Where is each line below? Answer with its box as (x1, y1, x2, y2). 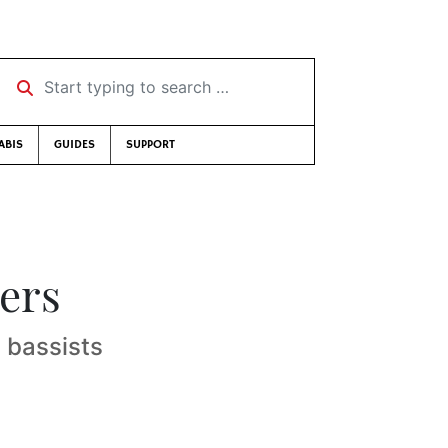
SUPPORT (126, 137, 175, 152)
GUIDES (54, 137, 95, 152)
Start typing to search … (4, 70, 189, 90)
